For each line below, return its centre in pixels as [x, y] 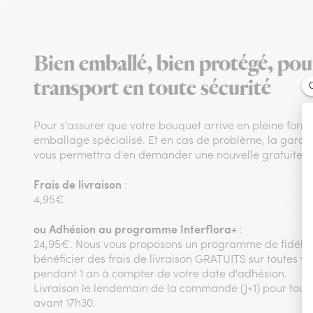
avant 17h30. [65, 302]
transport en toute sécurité [152, 88]
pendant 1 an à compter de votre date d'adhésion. [160, 273]
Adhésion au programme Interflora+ [143, 228]
